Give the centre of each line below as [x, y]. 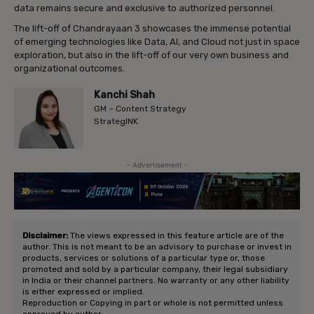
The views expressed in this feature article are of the [176, 236]
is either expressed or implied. [83, 292]
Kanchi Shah [124, 95]
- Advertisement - [157, 165]
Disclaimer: [45, 236]
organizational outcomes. [69, 69]
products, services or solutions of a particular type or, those [144, 258]
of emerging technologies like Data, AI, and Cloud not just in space [157, 42]
